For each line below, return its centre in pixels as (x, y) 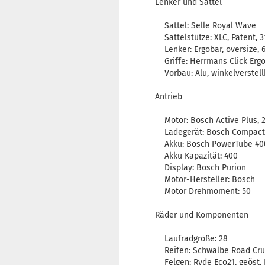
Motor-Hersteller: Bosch (205, 180)
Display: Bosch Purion (201, 168)
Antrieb (169, 97)
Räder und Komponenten (202, 215)
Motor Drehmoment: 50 (203, 192)
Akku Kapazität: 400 (196, 156)
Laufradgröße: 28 (191, 239)
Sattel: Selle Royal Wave (206, 26)
